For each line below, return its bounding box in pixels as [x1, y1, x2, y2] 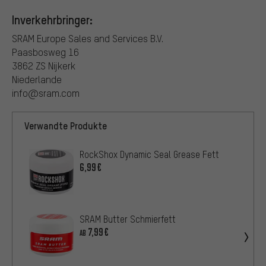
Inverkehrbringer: [12, 11, 93, 27]
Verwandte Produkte [24, 119, 107, 132]
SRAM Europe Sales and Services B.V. [12, 31, 163, 45]
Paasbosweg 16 [12, 45, 79, 58]
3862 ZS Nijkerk [12, 59, 75, 72]
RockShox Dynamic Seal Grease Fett [80, 148, 219, 160]
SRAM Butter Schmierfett [80, 213, 176, 225]
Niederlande [12, 72, 62, 85]
